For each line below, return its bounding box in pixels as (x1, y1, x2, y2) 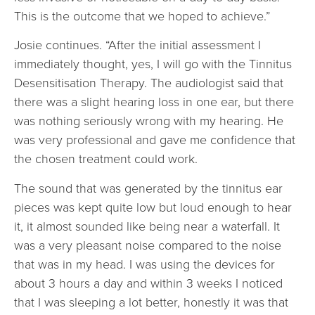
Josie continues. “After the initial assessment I (14, 36, 261, 55)
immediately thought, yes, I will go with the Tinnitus (14, 55, 292, 74)
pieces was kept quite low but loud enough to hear (14, 198, 292, 217)
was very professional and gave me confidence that (14, 131, 295, 150)
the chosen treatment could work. (14, 150, 198, 169)
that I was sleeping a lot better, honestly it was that (14, 292, 288, 311)
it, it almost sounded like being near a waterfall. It (14, 217, 280, 236)
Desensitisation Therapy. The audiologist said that (14, 74, 283, 93)
